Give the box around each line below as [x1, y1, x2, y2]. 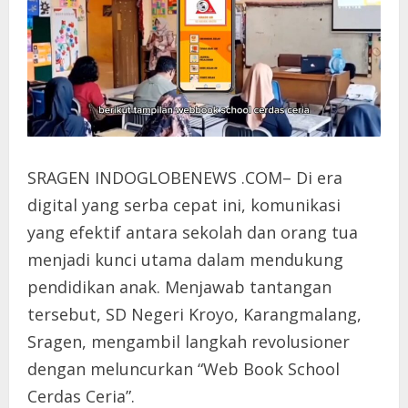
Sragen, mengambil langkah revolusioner [27, 330, 350, 352]
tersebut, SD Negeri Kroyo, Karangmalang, [27, 302, 362, 325]
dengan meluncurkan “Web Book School [27, 357, 340, 380]
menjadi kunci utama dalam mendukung [27, 248, 343, 270]
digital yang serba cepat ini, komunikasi [27, 193, 341, 216]
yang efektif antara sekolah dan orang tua [27, 220, 358, 243]
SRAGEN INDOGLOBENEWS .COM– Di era [27, 166, 342, 189]
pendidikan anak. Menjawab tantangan [27, 275, 331, 298]
